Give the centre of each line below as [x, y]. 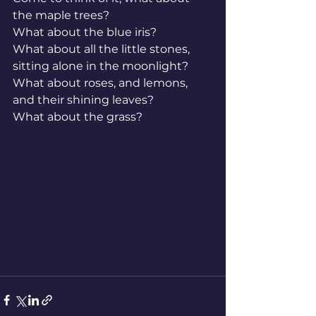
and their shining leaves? [83, 100]
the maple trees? [61, 15]
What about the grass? [78, 117]
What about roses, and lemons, [102, 83]
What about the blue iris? [85, 32]
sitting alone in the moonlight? [101, 66]
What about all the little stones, [103, 49]
